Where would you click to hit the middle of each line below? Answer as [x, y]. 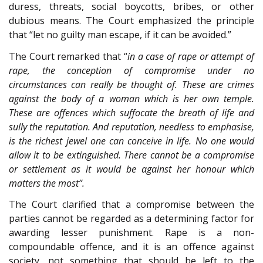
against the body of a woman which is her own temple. [131, 98]
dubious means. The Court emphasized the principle [131, 21]
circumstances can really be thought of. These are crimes [131, 84]
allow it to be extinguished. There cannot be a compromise [131, 155]
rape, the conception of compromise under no [131, 70]
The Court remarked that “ [68, 56]
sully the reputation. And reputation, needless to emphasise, [131, 127]
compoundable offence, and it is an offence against [131, 247]
